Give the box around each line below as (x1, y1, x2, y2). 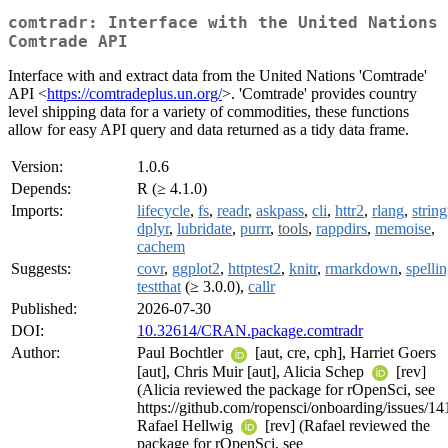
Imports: (11, 202, 63, 220)
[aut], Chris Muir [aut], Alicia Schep (137, 362, 368, 380)
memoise (375, 220, 431, 238)
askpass (256, 202, 304, 220)
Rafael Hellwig (137, 416, 237, 434)
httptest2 (228, 260, 281, 278)
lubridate (177, 220, 232, 238)
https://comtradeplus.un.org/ (47, 85, 222, 103)
